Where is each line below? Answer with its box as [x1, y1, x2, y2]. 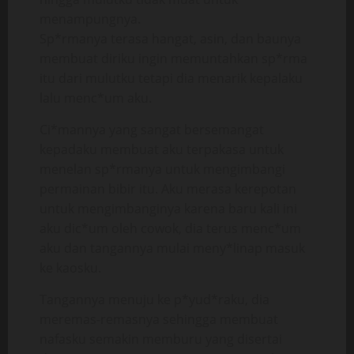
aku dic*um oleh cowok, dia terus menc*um [40, 220, 301, 237]
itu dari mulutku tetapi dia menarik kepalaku [40, 70, 303, 87]
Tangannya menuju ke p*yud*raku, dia [40, 291, 269, 308]
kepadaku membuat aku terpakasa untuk [40, 141, 284, 158]
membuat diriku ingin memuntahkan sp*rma [40, 50, 307, 67]
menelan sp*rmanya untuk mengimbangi [40, 160, 285, 178]
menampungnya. [40, 10, 141, 28]
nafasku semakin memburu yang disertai [40, 330, 282, 348]
